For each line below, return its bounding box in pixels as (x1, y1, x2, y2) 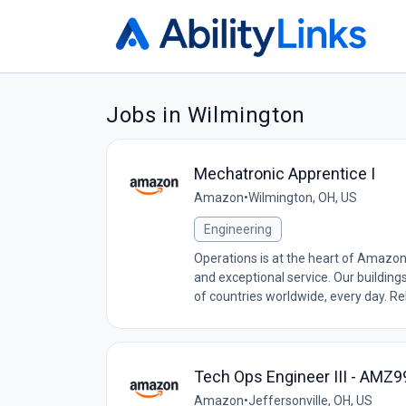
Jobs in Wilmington (106, 102, 305, 128)
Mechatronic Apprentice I (194, 164, 375, 183)
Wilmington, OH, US (248, 190, 357, 205)
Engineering (204, 222, 272, 237)
